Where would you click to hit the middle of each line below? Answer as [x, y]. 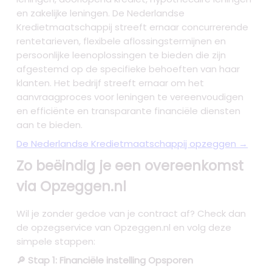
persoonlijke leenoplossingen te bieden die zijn [121, 55]
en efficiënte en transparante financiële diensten [129, 111]
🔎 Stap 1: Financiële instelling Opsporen [105, 260]
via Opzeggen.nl [72, 187]
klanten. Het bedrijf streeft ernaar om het [110, 83]
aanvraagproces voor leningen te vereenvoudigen [130, 97]
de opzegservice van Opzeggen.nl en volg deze [124, 228]
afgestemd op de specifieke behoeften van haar [128, 69]
